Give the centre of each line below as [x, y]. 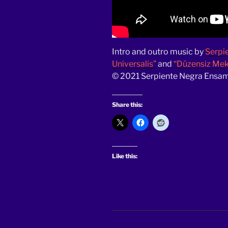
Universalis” [134, 64]
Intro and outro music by [159, 52]
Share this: [127, 105]
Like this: [125, 156]
